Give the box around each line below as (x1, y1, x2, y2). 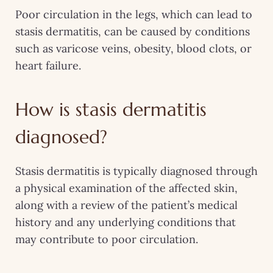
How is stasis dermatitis (15, 97, 207, 121)
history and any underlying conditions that (15, 214, 236, 229)
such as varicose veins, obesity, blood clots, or (15, 41, 252, 55)
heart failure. (15, 58, 81, 73)
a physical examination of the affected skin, (15, 180, 238, 195)
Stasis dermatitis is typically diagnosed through (15, 163, 258, 178)
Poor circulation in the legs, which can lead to (15, 7, 252, 21)
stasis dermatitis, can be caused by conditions (15, 24, 250, 38)
